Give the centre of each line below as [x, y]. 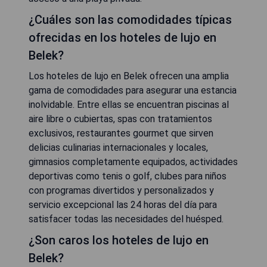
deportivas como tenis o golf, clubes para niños [128, 176]
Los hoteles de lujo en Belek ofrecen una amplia [129, 76]
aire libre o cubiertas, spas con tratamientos [120, 119]
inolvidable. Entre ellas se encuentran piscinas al [129, 105]
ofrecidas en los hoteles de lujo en [122, 38]
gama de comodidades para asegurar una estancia [133, 91]
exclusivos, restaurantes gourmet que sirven [121, 133]
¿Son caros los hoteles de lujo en [119, 240]
